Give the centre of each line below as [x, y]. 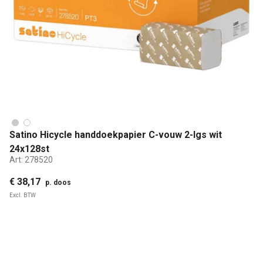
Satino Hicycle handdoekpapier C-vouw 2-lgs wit [116, 135]
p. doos [58, 182]
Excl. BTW [23, 195]
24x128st [29, 149]
